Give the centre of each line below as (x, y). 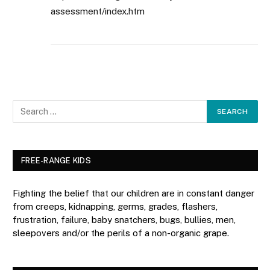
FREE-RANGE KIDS (56, 160)
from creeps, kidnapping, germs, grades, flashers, (115, 206)
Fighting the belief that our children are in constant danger (133, 193)
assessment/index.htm (98, 11)
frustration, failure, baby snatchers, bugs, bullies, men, (124, 219)
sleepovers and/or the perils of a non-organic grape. (121, 233)
